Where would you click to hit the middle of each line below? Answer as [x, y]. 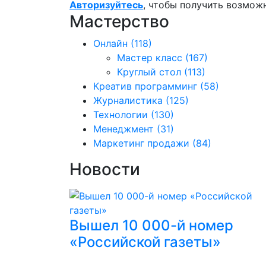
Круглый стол [149, 72]
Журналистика [128, 100]
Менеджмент [123, 129]
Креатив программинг [145, 86]
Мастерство [119, 21]
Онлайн [110, 43]
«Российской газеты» [145, 242]
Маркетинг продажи [141, 143]
